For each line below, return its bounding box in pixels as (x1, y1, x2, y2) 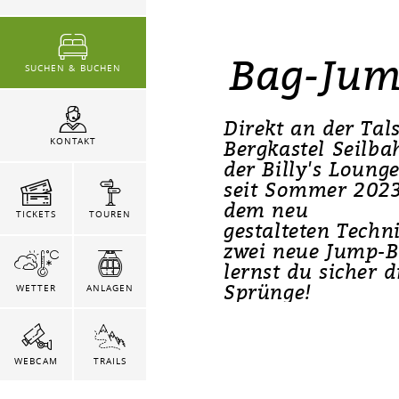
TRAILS (93, 355, 127, 368)
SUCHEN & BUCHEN (24, 61, 122, 74)
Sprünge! (224, 278, 312, 305)
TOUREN (88, 208, 132, 220)
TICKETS (15, 208, 57, 220)
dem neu (224, 196, 309, 224)
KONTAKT (49, 134, 97, 147)
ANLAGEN (85, 282, 134, 295)
